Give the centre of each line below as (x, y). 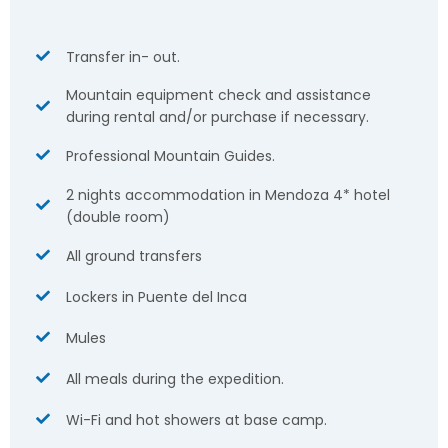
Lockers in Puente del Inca (156, 297)
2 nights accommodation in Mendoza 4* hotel (227, 195)
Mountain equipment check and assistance (218, 95)
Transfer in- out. (122, 56)
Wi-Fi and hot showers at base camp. (196, 419)
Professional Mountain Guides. (170, 156)
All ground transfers (133, 256)
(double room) (117, 217)
